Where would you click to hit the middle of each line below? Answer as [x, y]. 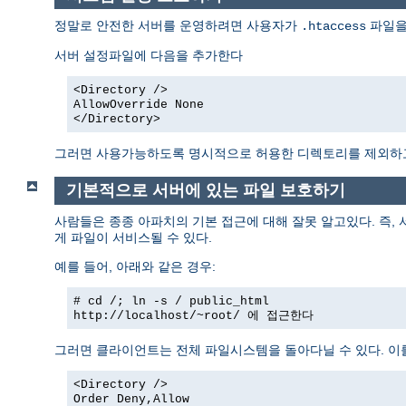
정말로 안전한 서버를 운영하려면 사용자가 [178, 26]
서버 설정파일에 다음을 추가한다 [149, 56]
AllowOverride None [139, 105]
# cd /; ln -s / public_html [171, 301]
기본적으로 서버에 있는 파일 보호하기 [205, 191]
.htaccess [333, 27]
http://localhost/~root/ [157, 315]
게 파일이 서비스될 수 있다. [133, 237]
